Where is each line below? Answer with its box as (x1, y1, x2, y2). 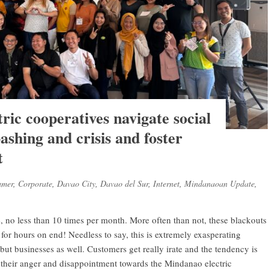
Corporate (18, 177, 52, 189)
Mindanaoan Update (184, 177, 255, 189)
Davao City (57, 177, 95, 189)
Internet (153, 177, 180, 189)
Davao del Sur (100, 177, 148, 189)
